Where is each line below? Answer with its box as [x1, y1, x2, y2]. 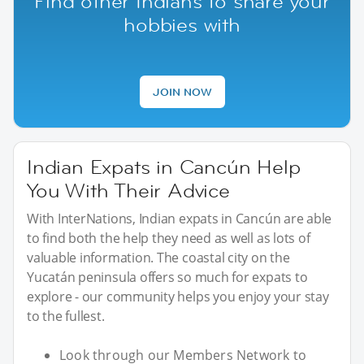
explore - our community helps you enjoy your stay [27, 288, 329, 306]
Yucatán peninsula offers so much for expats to [27, 268, 308, 287]
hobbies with [123, 12, 240, 38]
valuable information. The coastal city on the [27, 249, 290, 267]
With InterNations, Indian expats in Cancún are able [27, 210, 332, 228]
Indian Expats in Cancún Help [27, 154, 301, 180]
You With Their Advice [27, 178, 230, 204]
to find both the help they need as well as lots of [27, 229, 310, 248]
